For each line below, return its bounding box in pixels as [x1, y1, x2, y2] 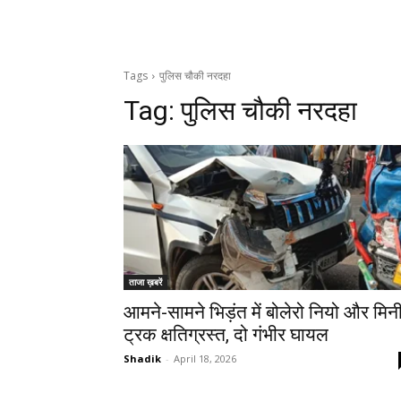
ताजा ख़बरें [129, 276, 162, 289]
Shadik [124, 352, 161, 366]
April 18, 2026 [174, 352, 236, 366]
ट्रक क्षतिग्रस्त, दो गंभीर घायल [124, 324, 328, 346]
